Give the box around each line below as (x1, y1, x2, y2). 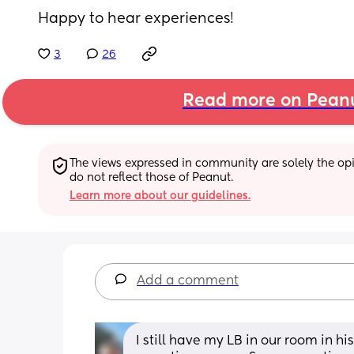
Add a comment (137, 274, 239, 288)
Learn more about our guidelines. (70, 190, 250, 201)
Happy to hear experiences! (38, 12, 234, 26)
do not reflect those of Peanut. (70, 171, 233, 183)
